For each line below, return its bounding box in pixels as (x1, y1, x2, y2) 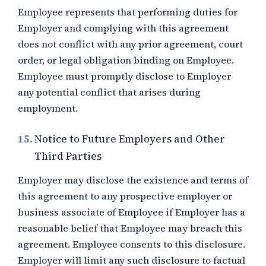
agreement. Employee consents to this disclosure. (18, 237, 245, 251)
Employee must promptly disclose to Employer (18, 69, 231, 83)
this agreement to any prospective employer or (18, 189, 232, 202)
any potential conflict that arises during (18, 85, 201, 99)
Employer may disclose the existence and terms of (18, 173, 248, 186)
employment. (18, 102, 78, 115)
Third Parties (34, 149, 102, 163)
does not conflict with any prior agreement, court (18, 37, 243, 50)
